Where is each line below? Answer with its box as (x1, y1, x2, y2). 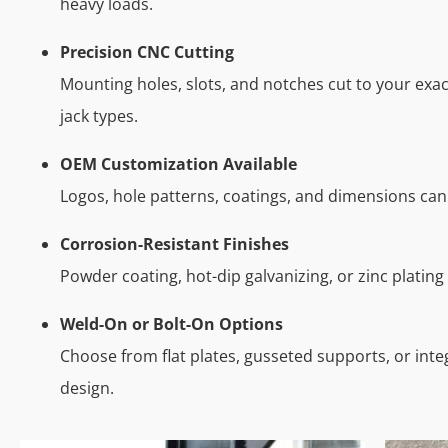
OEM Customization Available (60, 153, 297, 176)
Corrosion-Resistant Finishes (60, 233, 289, 256)
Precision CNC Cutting (60, 41, 234, 64)
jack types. (60, 105, 138, 128)
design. (60, 377, 114, 400)
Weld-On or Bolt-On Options (60, 313, 283, 336)
